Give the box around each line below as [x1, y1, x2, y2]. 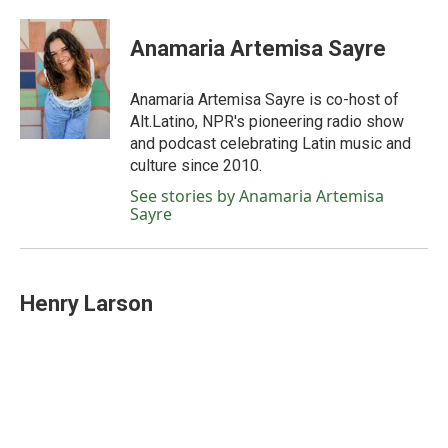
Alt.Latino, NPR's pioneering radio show [130, 112, 404, 131]
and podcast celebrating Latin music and [130, 134, 411, 153]
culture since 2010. [130, 156, 262, 175]
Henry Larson [20, 291, 153, 316]
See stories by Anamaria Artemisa [130, 185, 384, 207]
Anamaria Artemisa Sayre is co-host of [130, 90, 399, 109]
